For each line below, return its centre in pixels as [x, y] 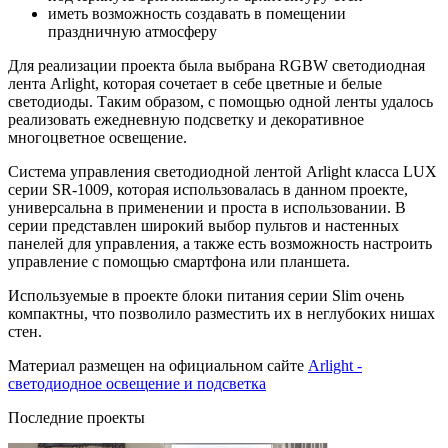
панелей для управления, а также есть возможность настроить [220, 243]
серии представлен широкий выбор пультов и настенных [203, 225]
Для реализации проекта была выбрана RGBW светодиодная [216, 65]
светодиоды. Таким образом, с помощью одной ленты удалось [220, 101]
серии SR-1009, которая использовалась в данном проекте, [208, 189]
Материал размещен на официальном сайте [158, 365]
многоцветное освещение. [97, 137]
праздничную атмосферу [132, 31]
